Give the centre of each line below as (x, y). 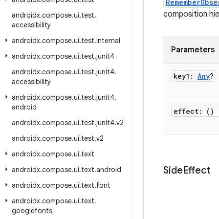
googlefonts (32, 211)
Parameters (193, 50)
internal (108, 41)
